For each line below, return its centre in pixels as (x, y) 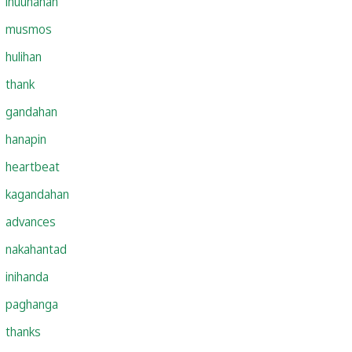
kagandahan (37, 194)
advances (31, 221)
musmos (29, 29)
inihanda (27, 276)
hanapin (26, 139)
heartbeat (33, 166)
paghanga (32, 304)
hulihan (24, 56)
